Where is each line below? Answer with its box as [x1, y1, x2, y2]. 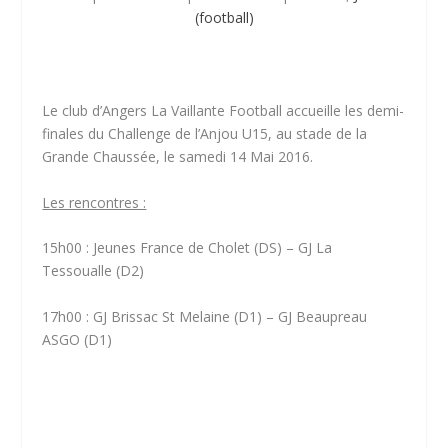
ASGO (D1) [42, 329, 113, 349]
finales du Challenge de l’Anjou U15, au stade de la [42, 124, 368, 144]
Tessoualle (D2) [42, 261, 145, 281]
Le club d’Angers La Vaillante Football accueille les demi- [42, 101, 405, 121]
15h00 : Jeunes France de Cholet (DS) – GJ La [42, 238, 333, 258]
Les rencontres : [42, 192, 147, 212]
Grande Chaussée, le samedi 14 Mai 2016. [42, 147, 314, 167]
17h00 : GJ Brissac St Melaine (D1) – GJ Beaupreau [42, 306, 368, 326]
